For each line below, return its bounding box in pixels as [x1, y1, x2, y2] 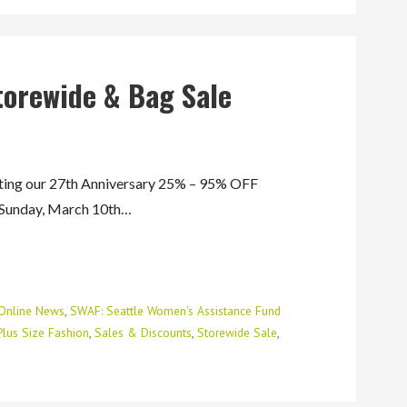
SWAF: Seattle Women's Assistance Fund [70, 302, 282, 319]
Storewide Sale [197, 323, 278, 341]
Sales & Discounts [94, 323, 193, 341]
